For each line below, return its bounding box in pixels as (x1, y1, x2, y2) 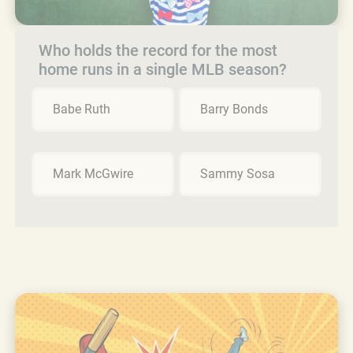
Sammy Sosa (200, 165, 275, 181)
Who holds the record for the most (39, 40, 277, 60)
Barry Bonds (200, 101, 268, 117)
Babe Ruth (53, 101, 110, 117)
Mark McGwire (53, 165, 133, 181)
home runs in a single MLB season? (39, 59, 287, 79)
